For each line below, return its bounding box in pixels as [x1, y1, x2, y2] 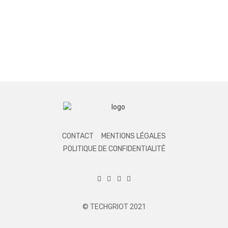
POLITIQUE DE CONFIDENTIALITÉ [63, 145, 165, 154]
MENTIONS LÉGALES [101, 131, 166, 140]
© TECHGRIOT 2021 [82, 203, 146, 211]
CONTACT [62, 131, 94, 140]
